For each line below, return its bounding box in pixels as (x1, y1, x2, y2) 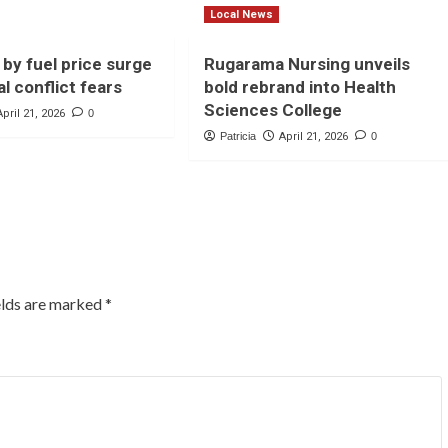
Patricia (219, 130, 256, 143)
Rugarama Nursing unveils (203, 54, 410, 75)
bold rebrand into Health (203, 77, 396, 98)
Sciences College (203, 100, 342, 121)
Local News (209, 8, 273, 22)
